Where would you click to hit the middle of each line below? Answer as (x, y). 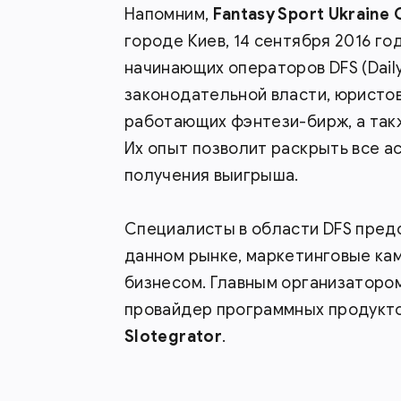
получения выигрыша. (212, 175)
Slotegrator (173, 337)
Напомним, (169, 14)
